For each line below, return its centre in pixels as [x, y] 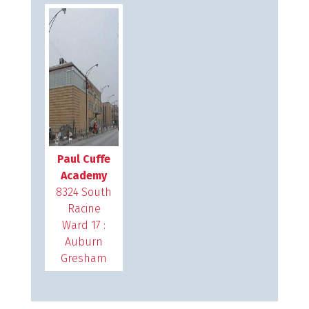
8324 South [84, 192]
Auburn [84, 242]
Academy [84, 176]
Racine [84, 209]
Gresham [84, 258]
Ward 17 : [84, 225]
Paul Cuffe [84, 159]
